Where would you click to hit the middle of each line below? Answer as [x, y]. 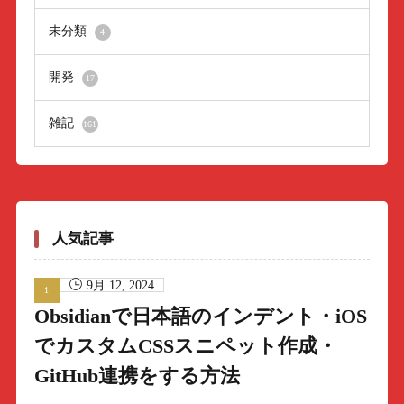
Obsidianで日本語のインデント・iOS [200, 317]
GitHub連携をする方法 [137, 376]
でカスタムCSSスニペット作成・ [185, 346]
